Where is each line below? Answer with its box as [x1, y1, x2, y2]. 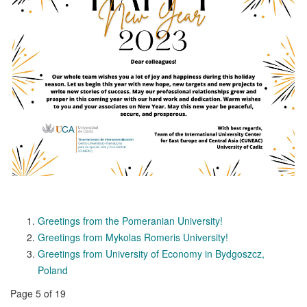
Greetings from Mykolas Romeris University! [38, 230, 228, 244]
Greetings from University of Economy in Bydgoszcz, [38, 246, 265, 260]
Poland [38, 262, 68, 277]
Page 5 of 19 [10, 286, 66, 300]
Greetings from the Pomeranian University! [38, 213, 223, 228]
